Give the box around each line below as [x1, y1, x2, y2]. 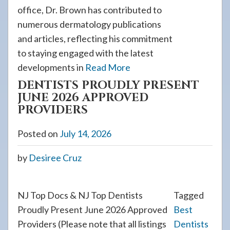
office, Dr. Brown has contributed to [17, 4, 162, 15]
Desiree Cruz [29, 152, 82, 163]
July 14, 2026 [60, 128, 111, 139]
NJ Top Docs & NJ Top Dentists [17, 189, 143, 201]
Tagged [174, 189, 204, 201]
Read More [85, 62, 130, 73]
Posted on [17, 128, 60, 139]
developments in [17, 62, 85, 73]
